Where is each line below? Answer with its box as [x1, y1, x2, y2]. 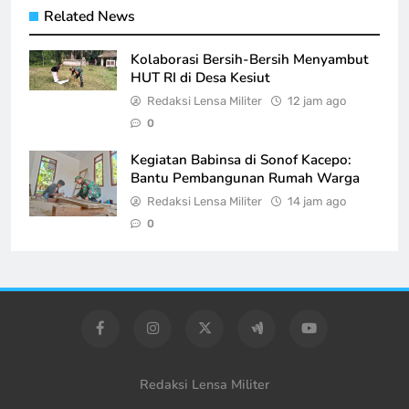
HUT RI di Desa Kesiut [131, 68, 270, 88]
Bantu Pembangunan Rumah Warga [131, 169, 360, 188]
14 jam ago [288, 194, 346, 209]
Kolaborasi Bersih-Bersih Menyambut [131, 50, 369, 69]
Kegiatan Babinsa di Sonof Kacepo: [131, 151, 351, 170]
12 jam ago [288, 94, 346, 109]
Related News [44, 6, 135, 27]
